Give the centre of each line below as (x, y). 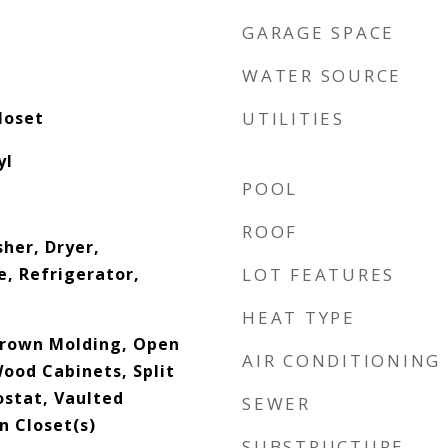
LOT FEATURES (318, 274)
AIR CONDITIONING (341, 360)
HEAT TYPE (299, 317)
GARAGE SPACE (318, 32)
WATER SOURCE (322, 75)
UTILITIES (293, 118)
